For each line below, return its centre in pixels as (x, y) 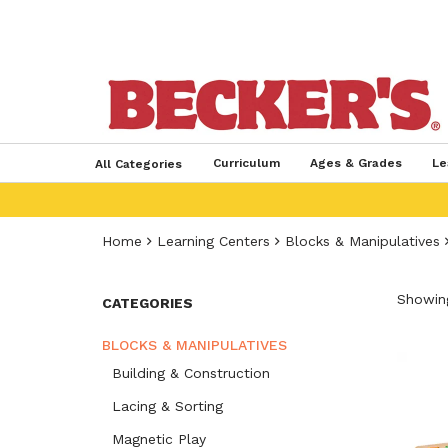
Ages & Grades (355, 163)
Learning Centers (213, 241)
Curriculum (246, 163)
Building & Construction (191, 373)
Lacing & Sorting (167, 406)
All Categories (138, 164)
